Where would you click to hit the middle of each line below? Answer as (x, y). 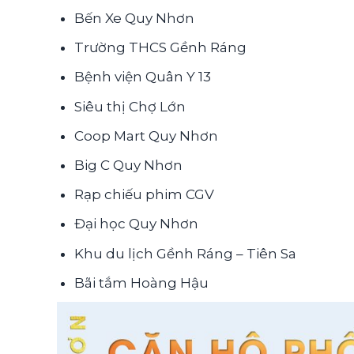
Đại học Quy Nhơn (137, 224)
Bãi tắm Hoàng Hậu (142, 282)
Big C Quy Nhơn (129, 165)
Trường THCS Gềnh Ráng (161, 48)
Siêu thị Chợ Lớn (130, 106)
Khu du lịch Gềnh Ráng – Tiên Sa (186, 253)
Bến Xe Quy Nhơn (135, 18)
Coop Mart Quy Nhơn (147, 136)
